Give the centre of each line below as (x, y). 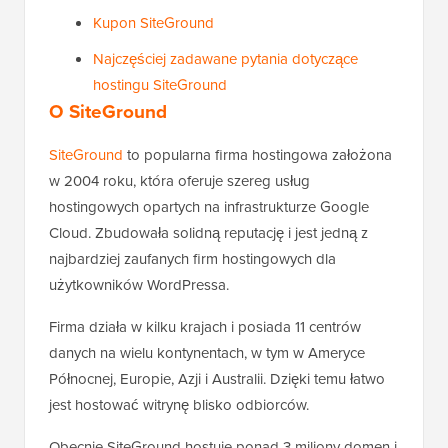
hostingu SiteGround (160, 85)
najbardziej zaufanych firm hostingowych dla (192, 259)
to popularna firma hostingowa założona (257, 155)
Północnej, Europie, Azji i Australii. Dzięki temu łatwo (217, 379)
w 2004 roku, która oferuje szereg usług (179, 181)
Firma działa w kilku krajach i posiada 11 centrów (205, 327)
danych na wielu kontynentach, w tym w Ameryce (207, 353)
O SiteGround (108, 112)
